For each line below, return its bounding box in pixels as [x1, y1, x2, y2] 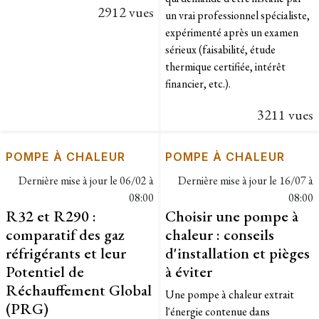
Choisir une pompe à [165, 205, 298, 226]
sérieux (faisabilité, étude [165, 41, 276, 57]
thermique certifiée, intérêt [165, 58, 286, 74]
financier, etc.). [165, 75, 233, 91]
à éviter [165, 261, 212, 281]
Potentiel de [6, 261, 84, 281]
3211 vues [257, 105, 313, 124]
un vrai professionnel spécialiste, [165, 7, 310, 23]
